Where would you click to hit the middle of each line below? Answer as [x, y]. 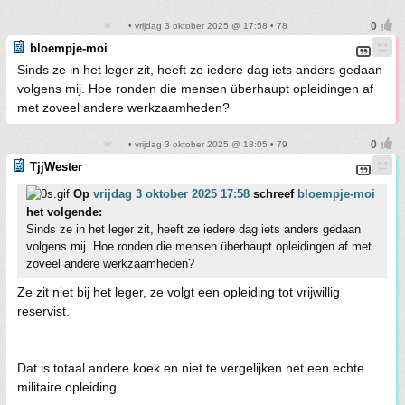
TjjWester [56, 166]
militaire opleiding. [69, 386]
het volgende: [64, 212]
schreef [273, 193]
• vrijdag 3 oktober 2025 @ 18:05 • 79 [206, 144]
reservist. [43, 311]
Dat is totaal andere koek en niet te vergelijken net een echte [191, 367]
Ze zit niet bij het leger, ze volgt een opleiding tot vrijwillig [179, 292]
